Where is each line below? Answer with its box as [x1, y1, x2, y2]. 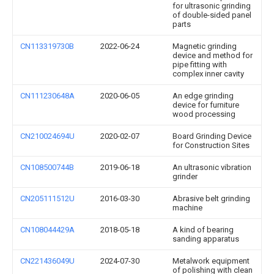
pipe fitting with [172, 60, 227, 69]
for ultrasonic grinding [172, 1, 251, 10]
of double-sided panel [172, 10, 251, 20]
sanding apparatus [172, 234, 239, 243]
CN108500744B [20, 163, 74, 172]
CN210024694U [20, 131, 75, 141]
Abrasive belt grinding [172, 194, 250, 203]
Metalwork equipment [172, 256, 250, 265]
